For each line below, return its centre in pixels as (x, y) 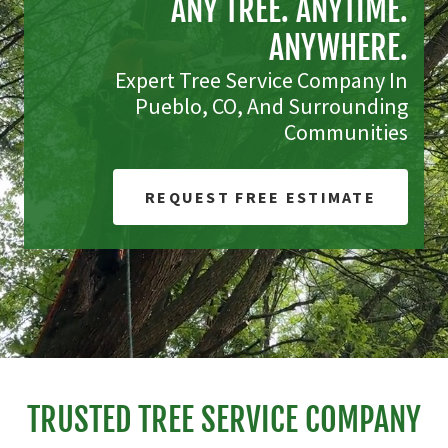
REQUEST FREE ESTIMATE (260, 197)
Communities (346, 132)
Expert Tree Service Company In (261, 80)
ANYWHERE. (338, 48)
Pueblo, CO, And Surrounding (271, 106)
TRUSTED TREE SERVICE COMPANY (224, 420)
